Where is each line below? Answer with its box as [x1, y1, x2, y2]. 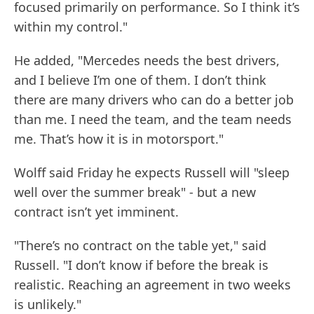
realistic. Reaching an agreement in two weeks [14, 276, 291, 294]
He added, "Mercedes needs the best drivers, [14, 52, 280, 69]
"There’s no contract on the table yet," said [14, 237, 266, 254]
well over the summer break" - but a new [14, 184, 256, 201]
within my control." [14, 18, 128, 36]
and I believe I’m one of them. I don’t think [14, 71, 266, 89]
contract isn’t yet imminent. [14, 203, 179, 221]
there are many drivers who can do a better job [14, 91, 294, 109]
